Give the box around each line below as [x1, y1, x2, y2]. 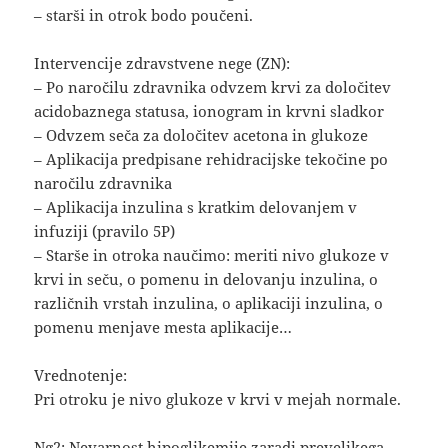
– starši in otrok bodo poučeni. [34, 4, 254, 25]
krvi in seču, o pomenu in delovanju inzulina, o [34, 268, 379, 289]
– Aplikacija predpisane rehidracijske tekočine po [34, 148, 389, 169]
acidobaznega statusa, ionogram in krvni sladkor [34, 100, 385, 121]
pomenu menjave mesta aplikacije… [34, 316, 293, 337]
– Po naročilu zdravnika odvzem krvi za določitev [34, 76, 392, 97]
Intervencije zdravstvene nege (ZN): [34, 52, 291, 73]
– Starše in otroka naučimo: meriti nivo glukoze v [34, 244, 390, 265]
